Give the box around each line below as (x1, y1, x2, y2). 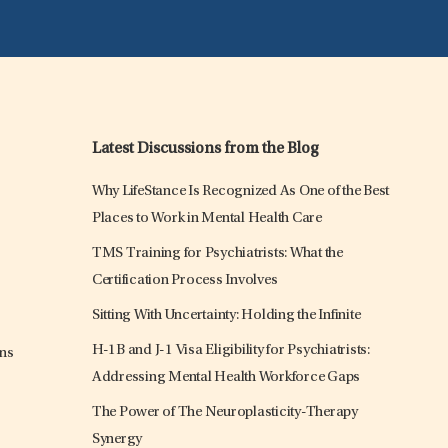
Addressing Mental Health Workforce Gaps (91, 370, 361, 386)
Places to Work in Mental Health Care (91, 211, 322, 227)
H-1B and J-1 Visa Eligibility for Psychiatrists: (91, 343, 370, 359)
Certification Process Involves (91, 273, 278, 289)
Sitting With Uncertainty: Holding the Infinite (91, 308, 361, 324)
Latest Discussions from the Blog (91, 141, 319, 158)
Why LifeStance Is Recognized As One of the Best (91, 184, 390, 200)
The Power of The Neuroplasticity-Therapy (91, 405, 358, 421)
